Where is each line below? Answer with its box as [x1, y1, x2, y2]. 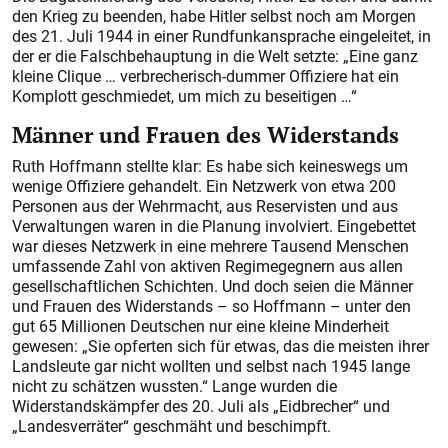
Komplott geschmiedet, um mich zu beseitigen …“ [12, 85, 357, 108]
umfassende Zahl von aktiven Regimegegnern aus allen [12, 255, 403, 278]
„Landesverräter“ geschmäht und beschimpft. [12, 415, 331, 438]
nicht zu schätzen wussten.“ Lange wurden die [12, 375, 337, 398]
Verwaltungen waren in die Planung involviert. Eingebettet [12, 215, 416, 238]
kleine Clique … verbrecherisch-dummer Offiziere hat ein [12, 65, 399, 88]
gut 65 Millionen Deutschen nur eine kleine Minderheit [12, 315, 389, 338]
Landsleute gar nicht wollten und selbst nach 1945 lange [12, 355, 410, 378]
